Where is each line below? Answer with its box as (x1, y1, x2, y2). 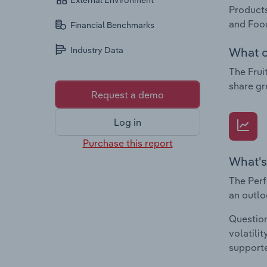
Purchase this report (82, 136, 173, 149)
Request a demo (91, 88, 164, 101)
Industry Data (70, 45, 124, 56)
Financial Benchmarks (70, 20, 155, 31)
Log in (114, 116, 141, 129)
